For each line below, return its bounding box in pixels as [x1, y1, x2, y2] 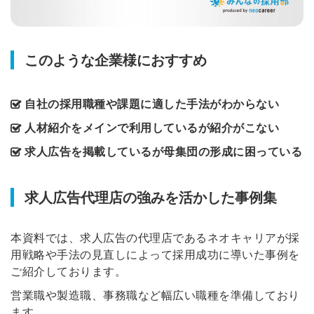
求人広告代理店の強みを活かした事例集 [25, 190, 277, 206]
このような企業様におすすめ [25, 53, 207, 69]
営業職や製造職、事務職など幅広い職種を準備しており [11, 289, 300, 302]
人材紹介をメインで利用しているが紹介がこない [25, 122, 279, 135]
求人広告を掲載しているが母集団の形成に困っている [25, 146, 302, 158]
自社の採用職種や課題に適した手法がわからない [25, 98, 279, 111]
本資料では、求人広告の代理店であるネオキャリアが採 [11, 232, 300, 245]
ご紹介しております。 [11, 266, 126, 278]
